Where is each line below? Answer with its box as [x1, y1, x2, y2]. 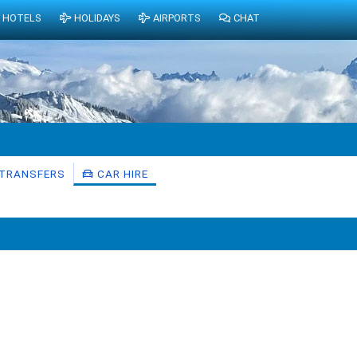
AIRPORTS [152, 12, 200, 25]
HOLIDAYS [73, 12, 120, 25]
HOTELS [2, 12, 41, 25]
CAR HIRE [94, 167, 148, 180]
